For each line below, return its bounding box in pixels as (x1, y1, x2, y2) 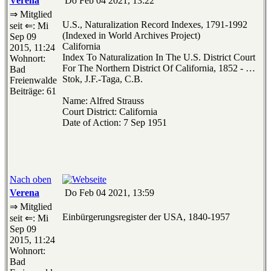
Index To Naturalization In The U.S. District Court (62, 52, 255, 63)
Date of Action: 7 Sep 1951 (62, 117, 167, 128)
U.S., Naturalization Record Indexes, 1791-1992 (62, 19, 247, 30)
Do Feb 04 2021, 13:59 (62, 188, 154, 198)
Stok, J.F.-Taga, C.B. (62, 74, 143, 85)
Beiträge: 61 (10, 86, 56, 97)
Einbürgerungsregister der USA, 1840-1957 (62, 212, 230, 223)
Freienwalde (10, 75, 57, 86)
